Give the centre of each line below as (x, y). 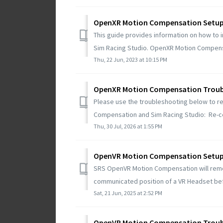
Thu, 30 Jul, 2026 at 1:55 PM (128, 126)
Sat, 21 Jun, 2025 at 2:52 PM (128, 193)
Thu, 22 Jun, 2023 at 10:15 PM (130, 59)
